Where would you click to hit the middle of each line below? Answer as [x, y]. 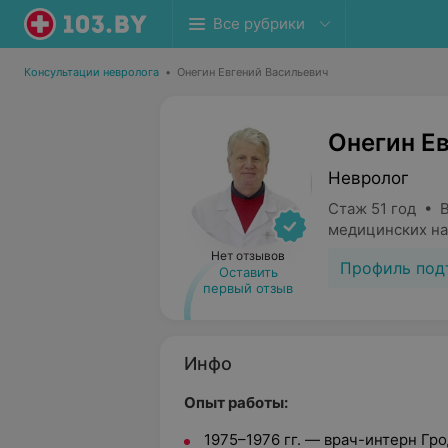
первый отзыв [248, 288]
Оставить [248, 272]
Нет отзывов [248, 255]
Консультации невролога [91, 72]
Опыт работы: [236, 402]
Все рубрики [259, 23]
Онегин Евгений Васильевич [252, 72]
